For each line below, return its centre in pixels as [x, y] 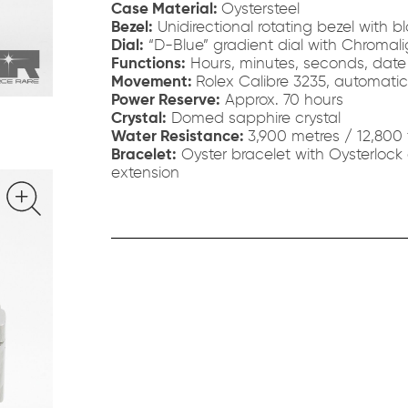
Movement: [153, 82]
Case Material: [166, 10]
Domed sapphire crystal [253, 119]
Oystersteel [260, 10]
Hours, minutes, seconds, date [296, 64]
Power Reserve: [165, 101]
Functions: [148, 64]
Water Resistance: [179, 137]
